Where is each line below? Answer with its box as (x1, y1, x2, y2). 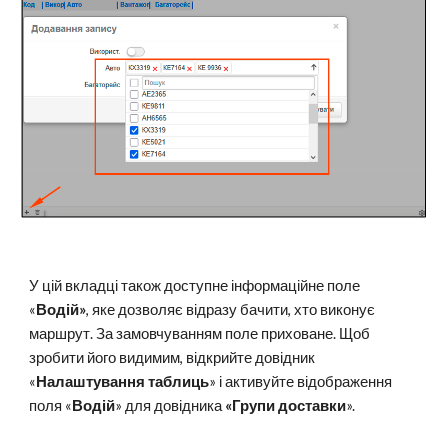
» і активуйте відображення (209, 373, 393, 390)
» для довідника (115, 397, 226, 414)
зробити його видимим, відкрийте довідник (29, 349, 316, 366)
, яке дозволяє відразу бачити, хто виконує (86, 301, 376, 318)
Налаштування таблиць (36, 373, 210, 390)
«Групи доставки (225, 397, 347, 414)
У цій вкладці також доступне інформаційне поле (29, 277, 361, 294)
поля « (29, 397, 73, 414)
